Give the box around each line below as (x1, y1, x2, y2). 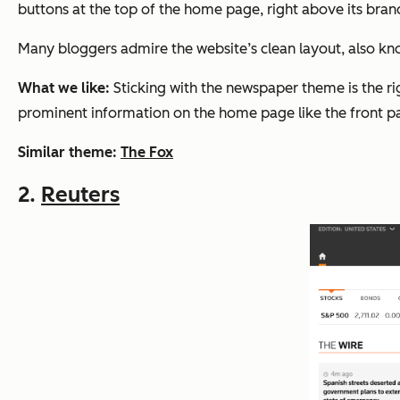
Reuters (41, 180, 120, 207)
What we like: (18, 79, 113, 96)
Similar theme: (18, 143, 121, 161)
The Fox (121, 143, 173, 161)
